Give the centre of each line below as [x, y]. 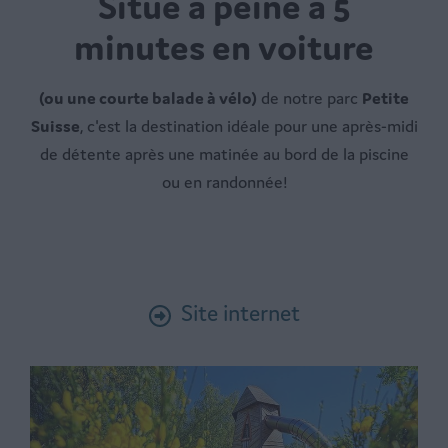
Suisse [55, 126]
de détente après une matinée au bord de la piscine [224, 154]
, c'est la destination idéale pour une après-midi [248, 126]
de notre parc [309, 98]
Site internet [237, 313]
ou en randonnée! [224, 182]
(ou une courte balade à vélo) [148, 98]
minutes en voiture [224, 48]
